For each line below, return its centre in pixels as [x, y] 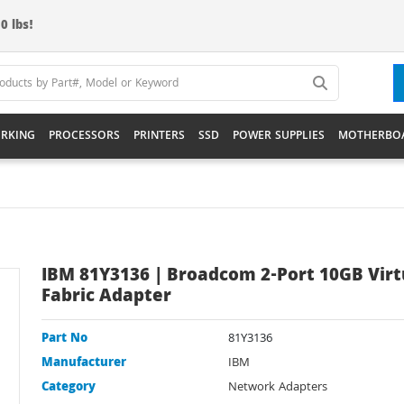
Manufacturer [84, 363]
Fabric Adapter [106, 298]
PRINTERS [159, 136]
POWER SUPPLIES [279, 136]
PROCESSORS [84, 136]
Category [69, 388]
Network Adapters [278, 388]
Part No [64, 339]
